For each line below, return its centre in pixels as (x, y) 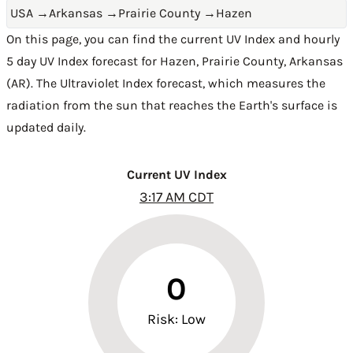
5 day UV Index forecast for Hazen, (104, 61)
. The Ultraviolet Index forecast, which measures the (178, 83)
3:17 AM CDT (176, 197)
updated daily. (46, 127)
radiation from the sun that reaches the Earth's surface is (172, 105)
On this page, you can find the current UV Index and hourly (173, 39)
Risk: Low (176, 319)
